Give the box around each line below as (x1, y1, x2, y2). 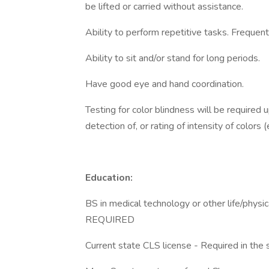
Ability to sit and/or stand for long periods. (85, 52, 260, 65)
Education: (85, 171, 133, 184)
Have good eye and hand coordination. (85, 77, 244, 91)
